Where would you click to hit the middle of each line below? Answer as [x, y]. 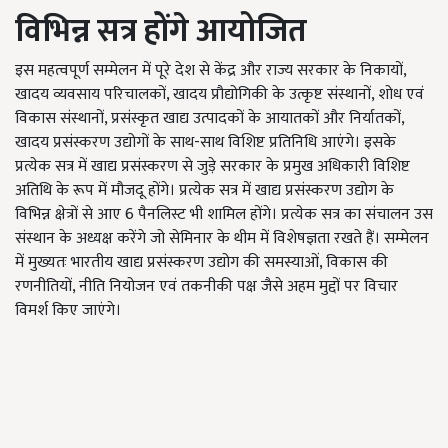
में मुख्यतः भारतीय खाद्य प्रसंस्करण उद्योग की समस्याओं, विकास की [201, 262]
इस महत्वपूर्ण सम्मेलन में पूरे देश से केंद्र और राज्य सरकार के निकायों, [210, 70]
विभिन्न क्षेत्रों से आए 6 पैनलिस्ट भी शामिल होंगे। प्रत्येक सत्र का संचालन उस [224, 214]
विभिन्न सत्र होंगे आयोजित [161, 31]
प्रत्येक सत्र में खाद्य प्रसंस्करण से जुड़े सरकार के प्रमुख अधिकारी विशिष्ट [212, 166]
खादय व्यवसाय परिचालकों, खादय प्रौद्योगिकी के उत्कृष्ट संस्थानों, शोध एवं [219, 94]
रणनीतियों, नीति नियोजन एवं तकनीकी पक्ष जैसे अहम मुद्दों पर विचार [206, 286]
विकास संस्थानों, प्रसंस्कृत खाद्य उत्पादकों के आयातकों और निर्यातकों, [209, 118]
